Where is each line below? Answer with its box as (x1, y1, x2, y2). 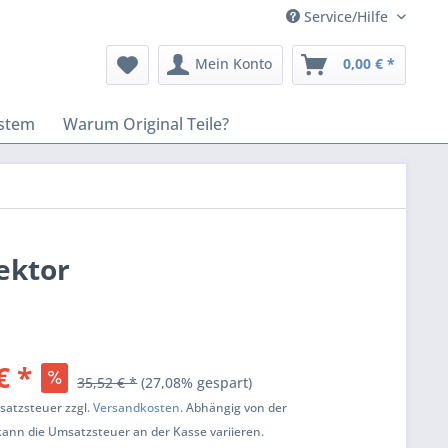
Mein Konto (195, 54, 272, 73)
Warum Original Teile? (63, 113, 229, 135)
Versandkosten (93, 399, 181, 416)
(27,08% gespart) (141, 373, 253, 392)
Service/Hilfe (300, 7, 392, 26)
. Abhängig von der (180, 399, 288, 416)
